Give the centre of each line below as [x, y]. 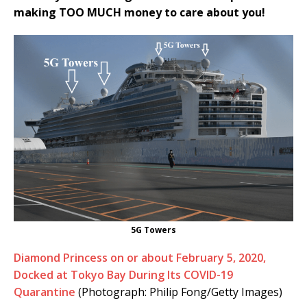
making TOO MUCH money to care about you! [139, 12]
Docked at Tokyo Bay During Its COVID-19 [123, 274]
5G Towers [153, 230]
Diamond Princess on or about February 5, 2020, [140, 257]
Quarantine [45, 292]
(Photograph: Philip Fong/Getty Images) [179, 292]
